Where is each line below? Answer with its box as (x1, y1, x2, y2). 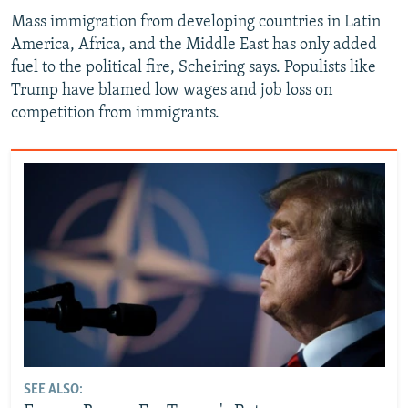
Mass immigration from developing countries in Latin (11, 13, 381, 31)
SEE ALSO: (23, 382, 83, 397)
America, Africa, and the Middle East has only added (11, 36, 377, 54)
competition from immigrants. (11, 104, 219, 122)
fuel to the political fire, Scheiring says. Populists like (11, 58, 376, 76)
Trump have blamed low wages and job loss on (11, 81, 332, 99)
